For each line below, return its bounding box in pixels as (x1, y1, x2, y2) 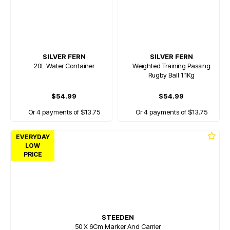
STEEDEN (101, 213, 134, 221)
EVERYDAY (16, 133, 50, 141)
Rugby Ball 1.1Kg (148, 71, 195, 79)
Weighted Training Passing (132, 62, 210, 70)
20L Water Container (33, 62, 94, 70)
